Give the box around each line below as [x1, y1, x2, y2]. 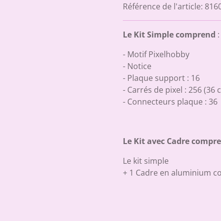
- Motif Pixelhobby [123, 48, 189, 60]
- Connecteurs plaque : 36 [123, 96, 218, 107]
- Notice [123, 60, 151, 72]
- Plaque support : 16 [123, 72, 200, 83]
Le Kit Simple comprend [123, 29, 216, 40]
